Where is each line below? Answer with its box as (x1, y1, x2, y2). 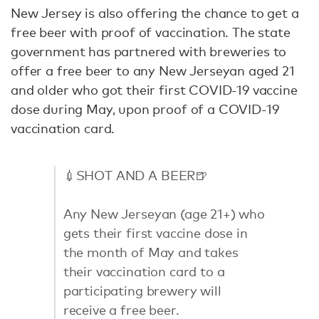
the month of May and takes (63, 244, 239, 260)
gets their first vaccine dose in (63, 224, 248, 241)
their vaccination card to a (63, 263, 225, 279)
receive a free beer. (63, 301, 179, 318)
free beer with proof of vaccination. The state (11, 24, 291, 41)
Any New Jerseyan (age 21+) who (63, 205, 265, 221)
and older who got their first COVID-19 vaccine (11, 82, 298, 98)
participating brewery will (63, 282, 221, 298)
